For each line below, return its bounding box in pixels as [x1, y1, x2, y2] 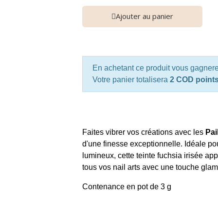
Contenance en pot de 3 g [82, 182, 171, 191]
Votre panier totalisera [92, 75, 170, 84]
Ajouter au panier [115, 11, 173, 21]
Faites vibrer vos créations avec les [82, 128, 205, 137]
